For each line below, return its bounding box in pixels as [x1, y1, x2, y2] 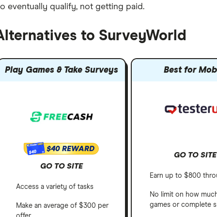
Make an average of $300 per [15, 202, 108, 210]
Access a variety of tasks [15, 184, 93, 191]
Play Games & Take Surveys [4, 66, 118, 75]
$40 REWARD [46, 145, 95, 153]
